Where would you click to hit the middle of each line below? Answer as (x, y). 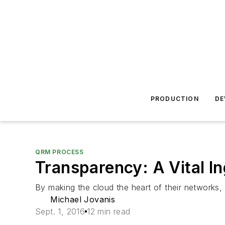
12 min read (109, 211)
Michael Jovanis (83, 199)
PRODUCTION (175, 99)
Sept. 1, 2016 (60, 211)
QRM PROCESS (60, 152)
